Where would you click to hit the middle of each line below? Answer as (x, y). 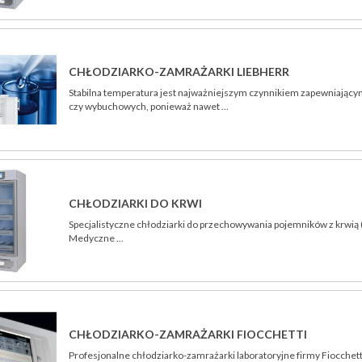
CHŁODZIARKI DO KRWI (136, 203)
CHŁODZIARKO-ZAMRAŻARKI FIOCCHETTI (188, 334)
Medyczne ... (97, 238)
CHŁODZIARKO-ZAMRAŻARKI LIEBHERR (179, 72)
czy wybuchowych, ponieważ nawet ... (149, 107)
